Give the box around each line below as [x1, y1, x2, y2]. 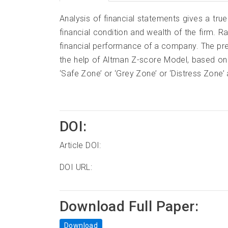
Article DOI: [60, 140, 101, 150]
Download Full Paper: [60, 197, 198, 215]
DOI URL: [60, 162, 93, 172]
